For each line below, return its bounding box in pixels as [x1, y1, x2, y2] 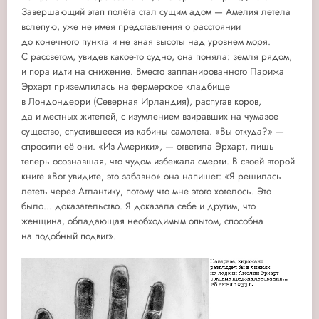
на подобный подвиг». [21, 229, 116, 244]
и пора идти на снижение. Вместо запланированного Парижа [21, 65, 284, 79]
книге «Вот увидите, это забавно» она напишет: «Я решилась [21, 169, 281, 184]
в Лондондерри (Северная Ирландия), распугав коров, [21, 95, 261, 109]
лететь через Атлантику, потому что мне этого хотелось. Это [21, 184, 271, 199]
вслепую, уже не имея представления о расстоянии [21, 20, 241, 34]
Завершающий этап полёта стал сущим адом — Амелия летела [21, 5, 291, 19]
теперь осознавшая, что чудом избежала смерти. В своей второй [21, 155, 295, 169]
